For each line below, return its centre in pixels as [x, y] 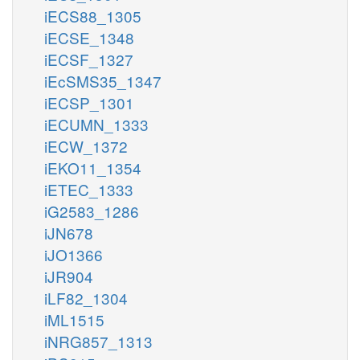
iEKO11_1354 [93, 167]
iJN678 [69, 232]
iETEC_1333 [89, 189]
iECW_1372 [86, 145]
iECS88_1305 [93, 15]
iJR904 [69, 276]
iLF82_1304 [86, 297]
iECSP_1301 [89, 102]
